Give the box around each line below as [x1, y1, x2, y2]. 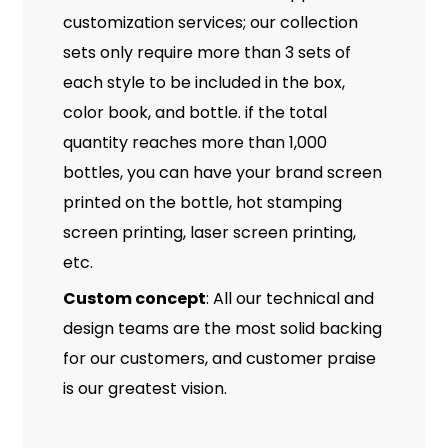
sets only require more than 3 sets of [62, 40, 351, 64]
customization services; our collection [62, 10, 358, 34]
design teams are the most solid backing [62, 316, 382, 340]
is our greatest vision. [62, 376, 227, 400]
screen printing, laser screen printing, [62, 220, 356, 244]
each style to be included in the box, [62, 70, 345, 94]
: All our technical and [205, 286, 374, 310]
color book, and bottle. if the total [62, 100, 327, 124]
